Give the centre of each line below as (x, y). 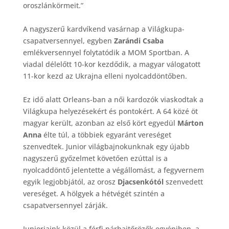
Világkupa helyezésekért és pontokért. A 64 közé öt (110, 111)
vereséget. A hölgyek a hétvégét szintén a (94, 193)
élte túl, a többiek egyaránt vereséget (107, 134)
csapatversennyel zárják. (66, 205)
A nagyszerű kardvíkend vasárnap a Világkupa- (104, 29)
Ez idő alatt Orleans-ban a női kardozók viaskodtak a (113, 99)
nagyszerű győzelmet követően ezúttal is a (95, 158)
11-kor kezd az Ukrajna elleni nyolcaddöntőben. (106, 76)
